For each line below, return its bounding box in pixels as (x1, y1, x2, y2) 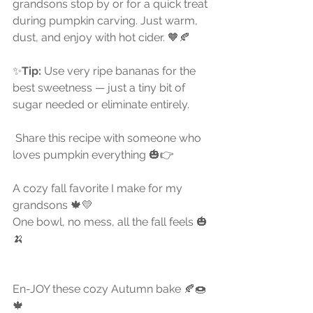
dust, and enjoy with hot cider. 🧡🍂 (13, 30, 190, 44)
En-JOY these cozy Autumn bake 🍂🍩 (13, 282, 206, 296)
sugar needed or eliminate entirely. (13, 97, 189, 111)
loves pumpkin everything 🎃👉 (13, 147, 177, 161)
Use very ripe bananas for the (41, 64, 198, 78)
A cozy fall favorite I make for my (13, 181, 185, 195)
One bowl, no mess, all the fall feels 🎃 (13, 214, 208, 228)
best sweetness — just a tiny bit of (13, 80, 188, 94)
